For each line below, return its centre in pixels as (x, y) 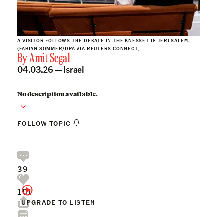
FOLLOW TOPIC (45, 123)
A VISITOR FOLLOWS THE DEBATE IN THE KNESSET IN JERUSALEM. (104, 40)
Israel (74, 69)
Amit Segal (50, 59)
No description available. (58, 94)
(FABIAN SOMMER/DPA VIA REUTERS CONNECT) (79, 48)
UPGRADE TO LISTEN (58, 202)
